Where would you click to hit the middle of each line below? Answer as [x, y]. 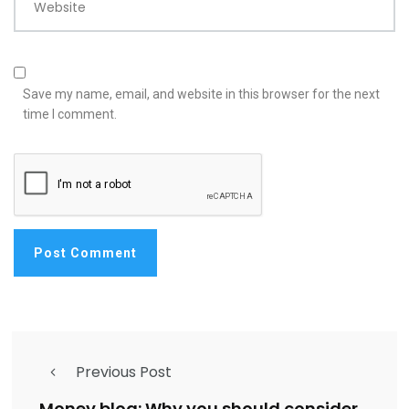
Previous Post [124, 372]
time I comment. [70, 115]
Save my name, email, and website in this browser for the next [201, 94]
